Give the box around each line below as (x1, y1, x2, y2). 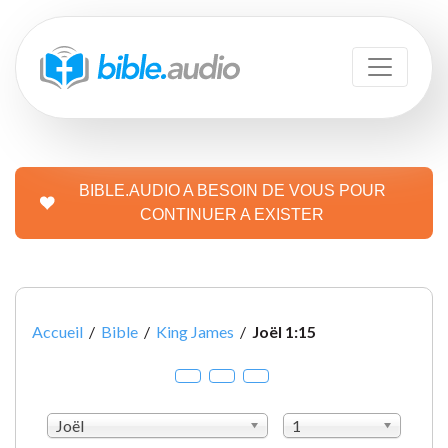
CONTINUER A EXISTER (140, 205, 324, 223)
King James (156, 321, 234, 341)
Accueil (32, 321, 83, 341)
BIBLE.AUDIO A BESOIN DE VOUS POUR (78, 181, 386, 199)
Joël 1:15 (252, 321, 316, 341)
